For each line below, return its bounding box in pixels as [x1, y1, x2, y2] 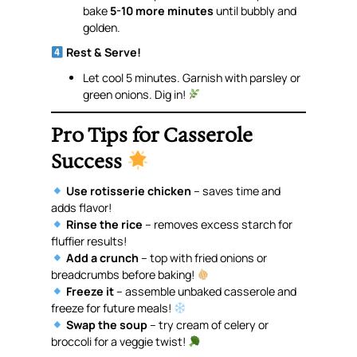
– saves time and [191, 183, 281, 199]
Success [51, 147, 127, 175]
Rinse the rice [66, 217, 143, 233]
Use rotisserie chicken [66, 183, 192, 199]
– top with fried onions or [139, 250, 268, 266]
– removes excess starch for [143, 217, 293, 233]
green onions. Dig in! [83, 87, 189, 103]
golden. [83, 19, 121, 35]
